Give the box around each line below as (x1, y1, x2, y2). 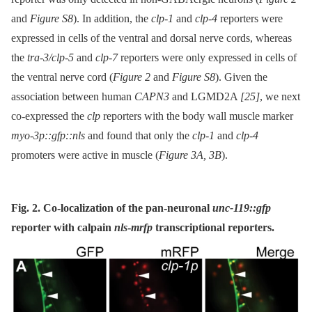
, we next (260, 91, 300, 103)
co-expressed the (11, 110, 87, 123)
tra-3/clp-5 (27, 52, 74, 64)
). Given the (215, 71, 267, 84)
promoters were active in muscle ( (11, 149, 159, 162)
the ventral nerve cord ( (11, 71, 113, 84)
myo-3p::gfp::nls (11, 130, 85, 142)
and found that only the (85, 130, 192, 142)
